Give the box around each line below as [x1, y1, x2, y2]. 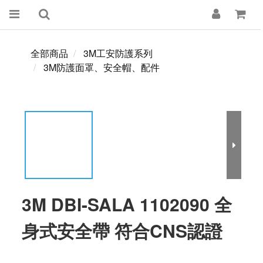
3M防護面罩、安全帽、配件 [43, 60, 160, 74]
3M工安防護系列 [83, 46, 153, 60]
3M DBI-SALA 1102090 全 [22, 191, 232, 217]
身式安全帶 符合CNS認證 [22, 218, 222, 243]
